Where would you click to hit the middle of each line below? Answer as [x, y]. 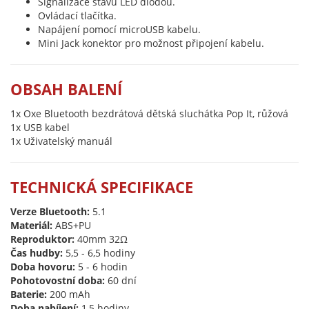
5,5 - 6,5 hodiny [99, 253]
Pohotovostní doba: [58, 280]
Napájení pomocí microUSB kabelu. [119, 29]
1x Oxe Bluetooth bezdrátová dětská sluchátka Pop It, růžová [149, 113]
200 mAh [69, 294]
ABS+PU [72, 225]
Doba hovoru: [43, 267]
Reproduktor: [42, 239]
